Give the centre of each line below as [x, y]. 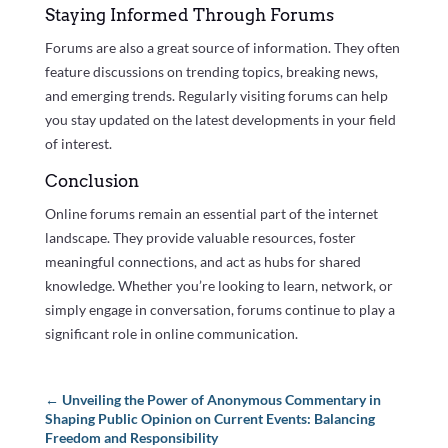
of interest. [78, 144]
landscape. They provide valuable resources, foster [200, 238]
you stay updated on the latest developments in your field [220, 120]
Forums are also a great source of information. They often [222, 48]
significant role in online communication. [171, 334]
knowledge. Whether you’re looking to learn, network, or [218, 286]
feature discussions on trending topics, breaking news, [211, 72]
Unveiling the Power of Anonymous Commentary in [221, 400]
